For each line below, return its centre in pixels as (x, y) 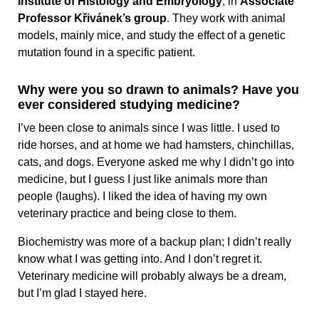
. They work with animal (226, 19)
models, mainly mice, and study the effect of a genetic (152, 36)
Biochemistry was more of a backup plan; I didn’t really (155, 242)
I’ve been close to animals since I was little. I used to (149, 128)
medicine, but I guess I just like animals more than (143, 179)
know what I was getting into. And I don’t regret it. (140, 259)
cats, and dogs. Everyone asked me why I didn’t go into (156, 162)
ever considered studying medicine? (131, 105)
